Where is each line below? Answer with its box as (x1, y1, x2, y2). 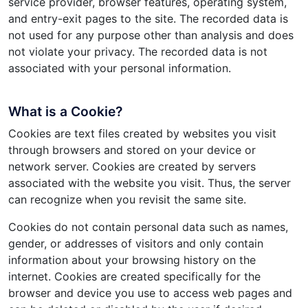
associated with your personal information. (8, 61, 231, 76)
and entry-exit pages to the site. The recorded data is (8, 12, 288, 26)
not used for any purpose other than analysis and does (8, 28, 294, 43)
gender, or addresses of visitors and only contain (8, 236, 263, 251)
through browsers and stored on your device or (8, 143, 256, 157)
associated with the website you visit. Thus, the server (8, 176, 291, 190)
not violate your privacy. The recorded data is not (8, 45, 267, 59)
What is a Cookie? (8, 103, 122, 120)
